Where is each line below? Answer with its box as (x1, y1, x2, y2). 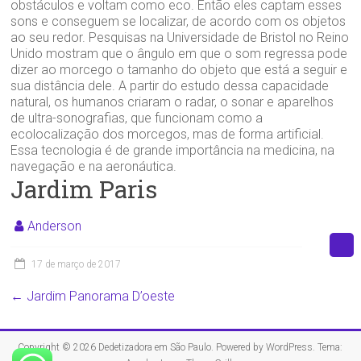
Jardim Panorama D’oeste (23, 288, 176, 305)
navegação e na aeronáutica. (10, 159, 184, 175)
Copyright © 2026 (18, 342, 99, 354)
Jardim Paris (10, 173, 158, 205)
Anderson (27, 218, 82, 234)
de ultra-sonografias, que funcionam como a (10, 110, 263, 127)
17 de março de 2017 (31, 259, 122, 271)
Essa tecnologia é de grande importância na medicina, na (10, 143, 335, 159)
